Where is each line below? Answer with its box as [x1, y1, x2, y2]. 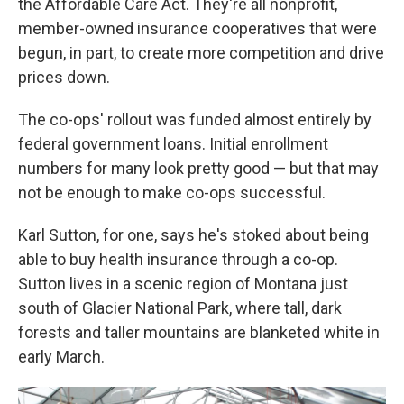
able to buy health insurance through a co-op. [18, 250, 338, 270]
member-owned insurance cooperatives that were [18, 19, 377, 39]
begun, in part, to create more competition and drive [18, 43, 384, 63]
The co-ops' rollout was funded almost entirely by [18, 110, 372, 130]
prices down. [18, 68, 110, 87]
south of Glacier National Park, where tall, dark [18, 298, 342, 318]
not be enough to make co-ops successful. [18, 183, 326, 203]
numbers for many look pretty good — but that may [18, 159, 379, 179]
